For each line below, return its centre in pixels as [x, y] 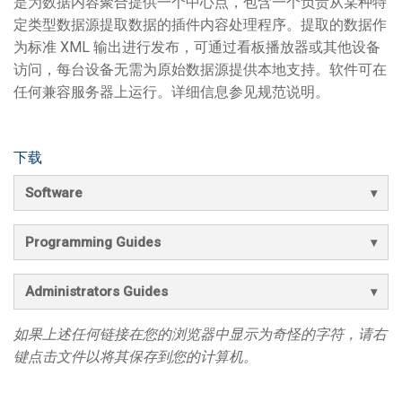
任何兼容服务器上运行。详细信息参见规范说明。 [171, 92]
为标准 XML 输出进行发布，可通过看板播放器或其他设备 [197, 47]
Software [54, 193]
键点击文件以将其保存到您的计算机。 [135, 357]
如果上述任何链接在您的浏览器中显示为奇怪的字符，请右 [200, 334]
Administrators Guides [96, 292]
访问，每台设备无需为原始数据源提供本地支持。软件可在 [200, 70]
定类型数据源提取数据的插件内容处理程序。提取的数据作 [200, 25]
